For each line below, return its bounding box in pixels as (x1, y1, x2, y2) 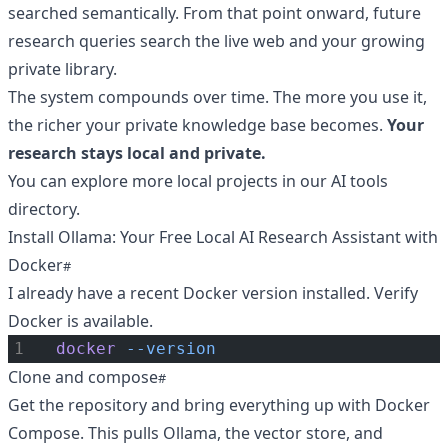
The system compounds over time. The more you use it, (8, 86, 427, 108)
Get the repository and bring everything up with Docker (8, 394, 430, 416)
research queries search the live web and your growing (8, 30, 425, 52)
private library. (8, 58, 117, 80)
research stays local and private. (8, 142, 266, 164)
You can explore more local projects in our (8, 170, 331, 192)
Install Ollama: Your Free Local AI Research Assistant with (8, 226, 438, 248)
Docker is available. (8, 310, 153, 332)
